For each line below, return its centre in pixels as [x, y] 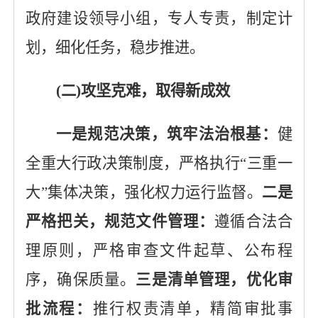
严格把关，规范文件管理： [120, 221]
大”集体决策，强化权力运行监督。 [144, 192]
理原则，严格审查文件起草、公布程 [159, 251]
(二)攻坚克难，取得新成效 [143, 91]
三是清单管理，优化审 [214, 280]
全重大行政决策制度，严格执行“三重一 [159, 163]
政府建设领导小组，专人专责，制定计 [159, 18]
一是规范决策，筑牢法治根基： [167, 134]
